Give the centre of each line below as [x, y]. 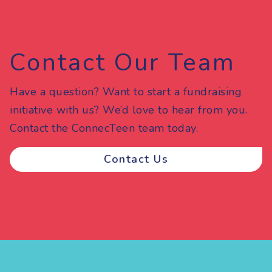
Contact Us [136, 159]
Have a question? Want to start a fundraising [126, 91]
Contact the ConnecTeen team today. [104, 128]
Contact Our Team [123, 62]
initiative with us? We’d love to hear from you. [129, 110]
